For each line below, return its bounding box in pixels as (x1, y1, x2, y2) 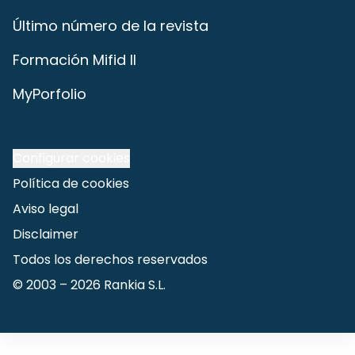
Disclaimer (13, 225, 78, 243)
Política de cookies (13, 174, 129, 193)
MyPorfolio (13, 84, 86, 104)
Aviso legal (13, 200, 78, 218)
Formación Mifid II (13, 50, 136, 70)
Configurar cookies (13, 149, 130, 167)
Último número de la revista (13, 16, 208, 36)
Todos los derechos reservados (13, 250, 208, 269)
